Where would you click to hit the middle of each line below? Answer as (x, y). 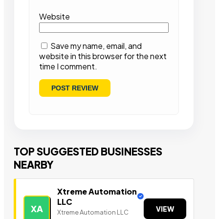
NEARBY (34, 165)
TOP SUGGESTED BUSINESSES (88, 152)
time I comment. (68, 66)
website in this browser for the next (103, 56)
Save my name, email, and (96, 46)
